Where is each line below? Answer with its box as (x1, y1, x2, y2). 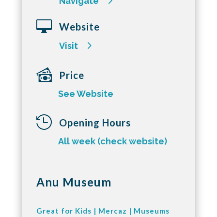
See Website (58, 88, 113, 99)
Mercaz (98, 206, 127, 215)
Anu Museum (36, 174, 111, 189)
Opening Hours (59, 116, 131, 128)
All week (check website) (58, 136, 167, 146)
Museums (133, 206, 170, 215)
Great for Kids (36, 206, 92, 215)
